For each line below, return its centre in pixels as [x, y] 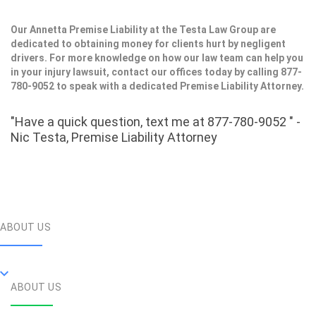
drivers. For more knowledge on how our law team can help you [157, 58]
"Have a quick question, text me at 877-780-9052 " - [156, 122]
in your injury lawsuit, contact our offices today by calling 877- [156, 72]
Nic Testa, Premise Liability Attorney [114, 137]
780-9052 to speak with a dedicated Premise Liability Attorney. [157, 86]
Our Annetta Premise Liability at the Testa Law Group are [143, 30]
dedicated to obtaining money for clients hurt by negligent [148, 44]
